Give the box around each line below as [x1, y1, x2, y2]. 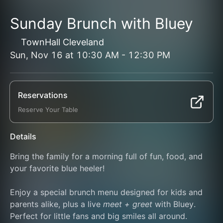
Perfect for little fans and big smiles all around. [10, 211, 187, 221]
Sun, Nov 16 [10, 50, 63, 60]
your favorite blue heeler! [10, 163, 107, 173]
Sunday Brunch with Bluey [10, 14, 193, 32]
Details [10, 131, 36, 141]
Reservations [18, 90, 68, 100]
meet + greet [103, 199, 152, 209]
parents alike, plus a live [10, 199, 103, 209]
